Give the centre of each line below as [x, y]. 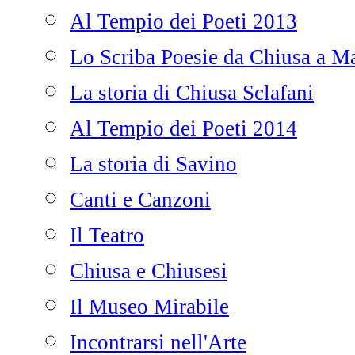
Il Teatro [107, 235]
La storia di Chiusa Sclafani [192, 93]
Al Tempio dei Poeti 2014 [183, 128]
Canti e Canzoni [140, 200]
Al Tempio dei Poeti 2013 [183, 21]
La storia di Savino [153, 164]
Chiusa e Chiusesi [149, 271]
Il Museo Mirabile [149, 307]
